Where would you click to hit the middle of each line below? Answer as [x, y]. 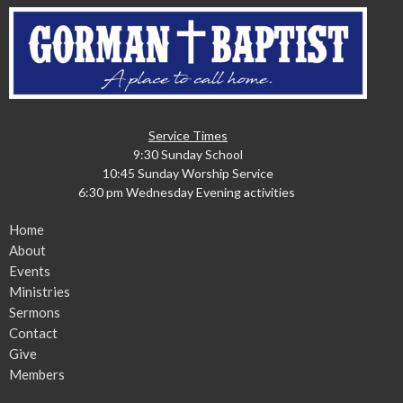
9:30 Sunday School [188, 155]
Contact [33, 333]
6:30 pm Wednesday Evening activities [188, 193]
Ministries [40, 292]
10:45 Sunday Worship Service [188, 174]
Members [37, 375]
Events [30, 271]
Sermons [35, 313]
